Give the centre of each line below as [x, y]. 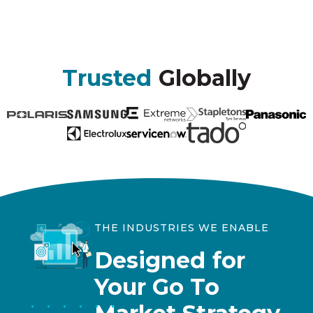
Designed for [169, 260]
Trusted [110, 78]
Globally [205, 78]
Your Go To [156, 286]
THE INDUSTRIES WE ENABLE [181, 227]
